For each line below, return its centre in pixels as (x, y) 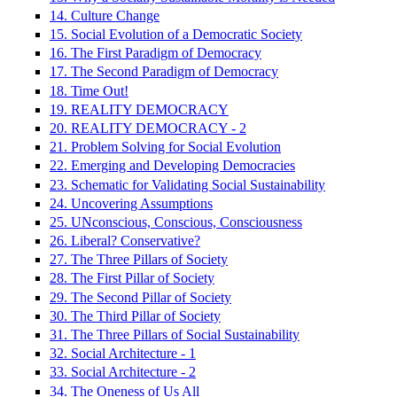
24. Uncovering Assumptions (131, 203)
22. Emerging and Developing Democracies (172, 166)
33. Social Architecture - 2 (123, 372)
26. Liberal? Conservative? (125, 241)
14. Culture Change (105, 15)
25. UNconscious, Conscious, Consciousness (176, 222)
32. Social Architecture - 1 (123, 354)
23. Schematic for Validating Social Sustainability (187, 184)
